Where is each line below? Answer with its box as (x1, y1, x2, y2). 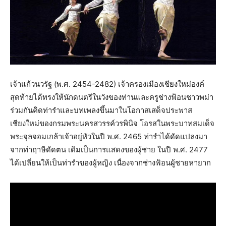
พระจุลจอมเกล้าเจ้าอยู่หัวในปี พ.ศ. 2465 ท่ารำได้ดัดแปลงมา (10, 132, 207, 142)
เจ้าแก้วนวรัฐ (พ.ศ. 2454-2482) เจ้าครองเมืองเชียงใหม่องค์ (10, 79, 204, 89)
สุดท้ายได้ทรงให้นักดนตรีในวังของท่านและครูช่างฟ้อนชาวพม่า (10, 92, 213, 102)
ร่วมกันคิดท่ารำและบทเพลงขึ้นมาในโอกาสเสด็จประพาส (10, 105, 192, 116)
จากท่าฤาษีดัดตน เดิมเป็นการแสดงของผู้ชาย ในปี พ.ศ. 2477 (10, 145, 208, 155)
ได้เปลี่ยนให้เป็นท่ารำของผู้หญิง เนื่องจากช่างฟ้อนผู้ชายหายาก (10, 158, 211, 168)
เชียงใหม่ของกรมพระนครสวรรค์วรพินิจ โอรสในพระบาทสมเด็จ (10, 119, 214, 129)
